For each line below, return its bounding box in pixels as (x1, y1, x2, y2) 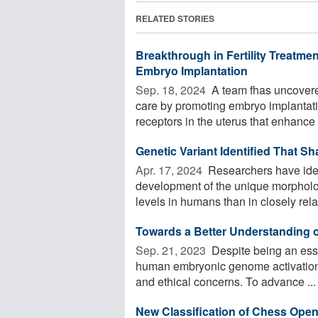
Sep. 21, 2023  (136, 241, 209, 258)
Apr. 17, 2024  (136, 161, 205, 178)
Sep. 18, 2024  (136, 81, 209, 98)
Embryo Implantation (136, 62, 248, 79)
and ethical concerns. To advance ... (136, 273, 316, 290)
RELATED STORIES (136, 11, 214, 25)
